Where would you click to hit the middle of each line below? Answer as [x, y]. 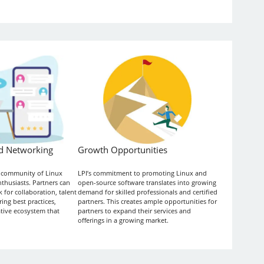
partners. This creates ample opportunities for [147, 201]
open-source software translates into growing [147, 182]
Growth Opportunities [122, 150]
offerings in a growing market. [123, 220]
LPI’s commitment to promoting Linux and [142, 173]
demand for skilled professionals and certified [147, 192]
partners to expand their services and [134, 210]
